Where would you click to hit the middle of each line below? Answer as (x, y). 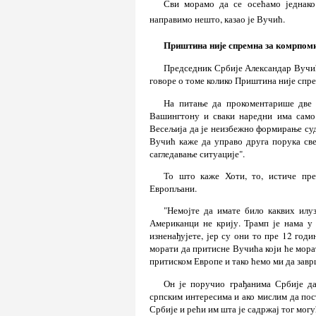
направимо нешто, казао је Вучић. (217, 19)
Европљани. (173, 188)
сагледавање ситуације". (197, 153)
